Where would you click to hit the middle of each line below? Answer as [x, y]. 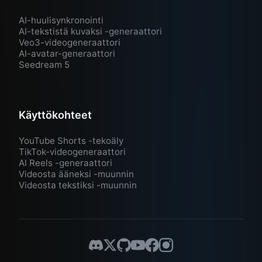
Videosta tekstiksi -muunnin [78, 185]
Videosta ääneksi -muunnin [76, 174]
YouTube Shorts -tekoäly [71, 141]
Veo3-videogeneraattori [70, 43]
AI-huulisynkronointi [61, 20]
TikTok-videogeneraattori [72, 152]
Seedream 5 [44, 65]
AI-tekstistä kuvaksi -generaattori [90, 32]
